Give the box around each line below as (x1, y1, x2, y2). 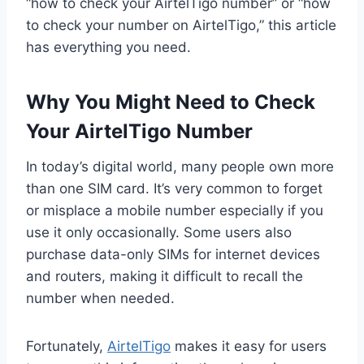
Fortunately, (26, 338, 107, 355)
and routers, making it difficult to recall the (26, 268, 303, 285)
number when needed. (26, 290, 175, 307)
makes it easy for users (171, 338, 327, 355)
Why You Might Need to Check (26, 90, 315, 115)
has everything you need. (26, 39, 191, 56)
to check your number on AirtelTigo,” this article (26, 17, 336, 34)
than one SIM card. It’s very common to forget (26, 180, 323, 197)
